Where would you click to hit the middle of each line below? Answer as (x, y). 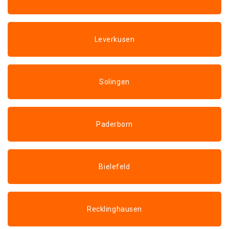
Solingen (114, 82)
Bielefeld (114, 167)
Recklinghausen (114, 209)
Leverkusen (114, 39)
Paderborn (114, 124)
